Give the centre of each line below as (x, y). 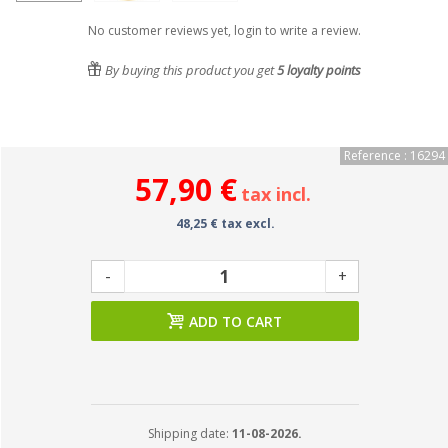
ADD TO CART (235, 321)
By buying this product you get (189, 70)
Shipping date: (190, 433)
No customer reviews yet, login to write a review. (224, 30)
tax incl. (276, 194)
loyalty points (322, 70)
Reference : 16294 (394, 155)
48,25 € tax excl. (225, 223)
